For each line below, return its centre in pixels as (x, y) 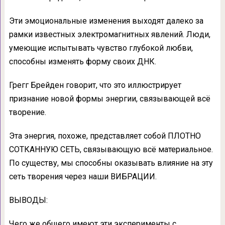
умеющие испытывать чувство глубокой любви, (101, 48)
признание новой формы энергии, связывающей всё (109, 98)
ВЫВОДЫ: (28, 200)
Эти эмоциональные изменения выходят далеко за (106, 21)
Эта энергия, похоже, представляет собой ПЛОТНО (105, 136)
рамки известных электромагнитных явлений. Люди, (109, 34)
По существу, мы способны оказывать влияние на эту (111, 163)
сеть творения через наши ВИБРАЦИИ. (83, 176)
